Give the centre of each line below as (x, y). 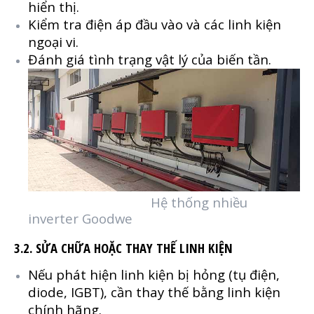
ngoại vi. (53, 42)
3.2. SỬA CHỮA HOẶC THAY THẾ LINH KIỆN (123, 247)
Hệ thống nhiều (138, 202)
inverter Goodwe (80, 218)
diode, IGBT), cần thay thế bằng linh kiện (154, 292)
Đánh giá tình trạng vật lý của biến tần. (150, 60)
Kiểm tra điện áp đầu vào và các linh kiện (155, 25)
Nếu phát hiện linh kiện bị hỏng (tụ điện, (154, 274)
